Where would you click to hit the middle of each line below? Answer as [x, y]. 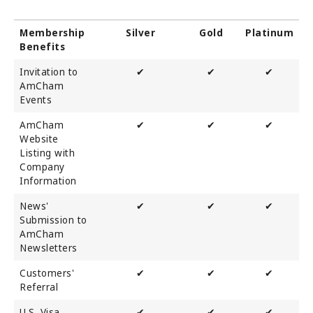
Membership [52, 32]
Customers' [47, 273]
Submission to [53, 220]
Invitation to [49, 72]
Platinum [269, 32]
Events [36, 100]
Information [48, 181]
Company [42, 167]
